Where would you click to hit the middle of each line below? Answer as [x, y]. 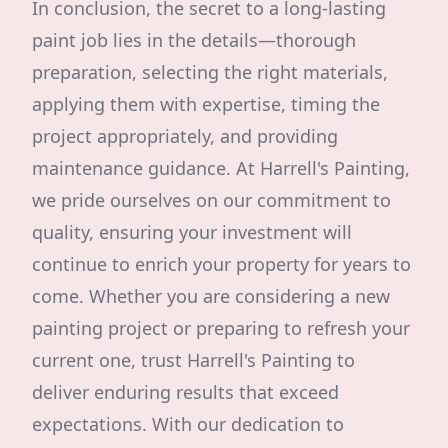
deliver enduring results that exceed [185, 392]
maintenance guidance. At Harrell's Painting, [221, 168]
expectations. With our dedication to [188, 424]
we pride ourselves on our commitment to [211, 200]
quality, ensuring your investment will [192, 232]
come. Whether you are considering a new [211, 296]
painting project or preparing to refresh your [221, 328]
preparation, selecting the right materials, [210, 72]
